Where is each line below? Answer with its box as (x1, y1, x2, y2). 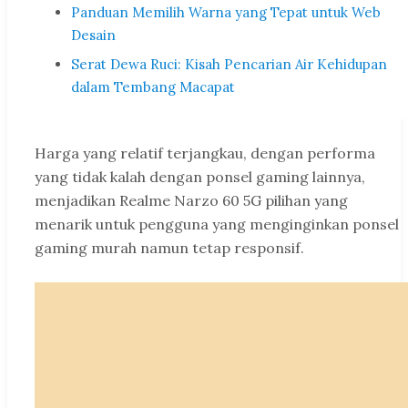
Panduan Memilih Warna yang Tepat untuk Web (71, 4, 381, 22)
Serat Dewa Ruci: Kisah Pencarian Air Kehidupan (71, 56, 387, 74)
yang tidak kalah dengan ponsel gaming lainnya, (35, 168, 365, 187)
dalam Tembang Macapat (71, 78, 235, 97)
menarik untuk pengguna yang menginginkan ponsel (35, 215, 399, 234)
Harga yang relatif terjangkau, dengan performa (35, 144, 375, 163)
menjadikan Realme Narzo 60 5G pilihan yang (35, 191, 348, 210)
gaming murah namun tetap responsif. (35, 239, 304, 258)
